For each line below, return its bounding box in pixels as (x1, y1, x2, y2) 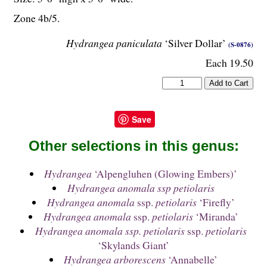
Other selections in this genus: (28, 138, 239, 154)
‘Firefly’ (196, 195, 235, 210)
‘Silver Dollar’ (162, 35, 228, 50)
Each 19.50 (206, 55, 253, 70)
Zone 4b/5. (14, 11, 60, 26)
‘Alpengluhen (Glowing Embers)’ (92, 166, 238, 181)
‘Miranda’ (193, 209, 238, 224)
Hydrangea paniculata (66, 35, 162, 50)
